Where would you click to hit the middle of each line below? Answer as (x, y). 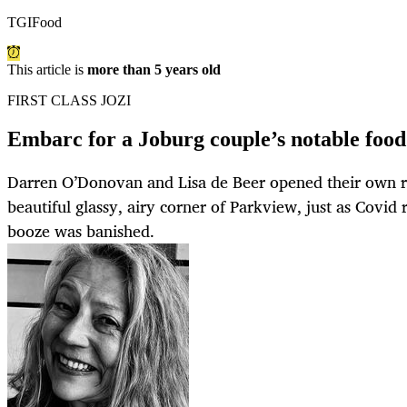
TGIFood (35, 23)
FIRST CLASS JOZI (69, 101)
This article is (47, 70)
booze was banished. (81, 231)
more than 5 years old (154, 70)
